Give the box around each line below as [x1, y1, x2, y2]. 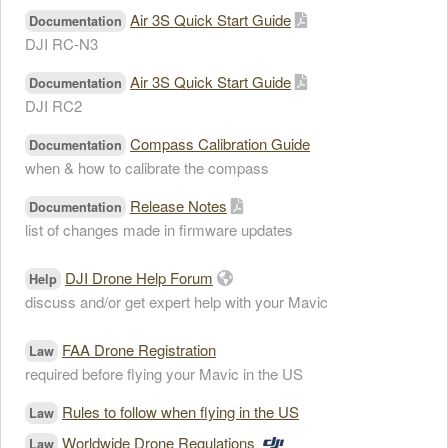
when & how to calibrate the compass [25, 157, 269, 178]
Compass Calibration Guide [130, 133, 310, 154]
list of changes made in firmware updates [25, 219, 293, 240]
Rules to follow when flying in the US [62, 401, 299, 422]
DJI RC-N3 [25, 33, 98, 54]
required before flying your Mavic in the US [25, 363, 303, 384]
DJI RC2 [25, 95, 82, 116]
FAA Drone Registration [62, 339, 216, 360]
